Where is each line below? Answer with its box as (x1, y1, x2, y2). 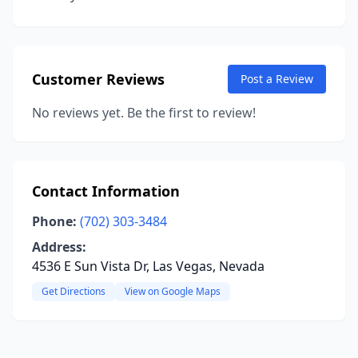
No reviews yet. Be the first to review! (32, 104, 256, 121)
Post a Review (241, 71, 313, 86)
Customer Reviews (32, 70, 165, 89)
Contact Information (32, 181, 180, 201)
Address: (32, 238, 86, 256)
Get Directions (42, 284, 105, 298)
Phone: (32, 213, 77, 230)
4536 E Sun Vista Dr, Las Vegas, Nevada (32, 257, 265, 275)
